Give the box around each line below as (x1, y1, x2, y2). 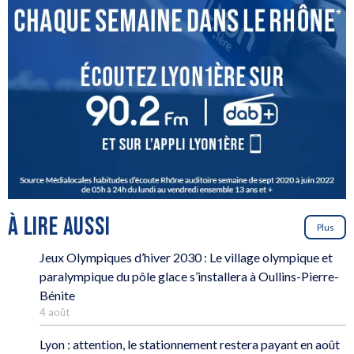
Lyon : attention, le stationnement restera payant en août (40, 336, 342, 352)
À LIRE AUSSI (8, 211, 111, 243)
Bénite (40, 287, 75, 303)
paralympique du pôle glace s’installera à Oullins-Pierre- (40, 268, 339, 284)
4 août (40, 305, 70, 318)
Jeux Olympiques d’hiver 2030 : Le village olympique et (40, 249, 333, 265)
